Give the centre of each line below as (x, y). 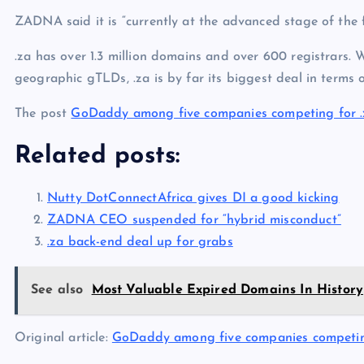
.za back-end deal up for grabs (140, 243)
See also (57, 290)
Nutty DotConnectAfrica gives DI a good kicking (193, 199)
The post (43, 114)
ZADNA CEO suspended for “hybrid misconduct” (194, 221)
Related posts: (97, 157)
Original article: (63, 338)
